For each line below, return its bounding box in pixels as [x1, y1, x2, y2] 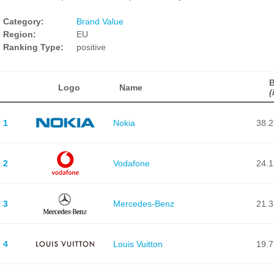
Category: [3, 17, 44, 26]
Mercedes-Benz [113, 198, 174, 209]
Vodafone [113, 158, 150, 168]
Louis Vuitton [113, 239, 163, 249]
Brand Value [76, 17, 124, 26]
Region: [3, 29, 36, 39]
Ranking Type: [3, 42, 64, 52]
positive [76, 42, 106, 52]
